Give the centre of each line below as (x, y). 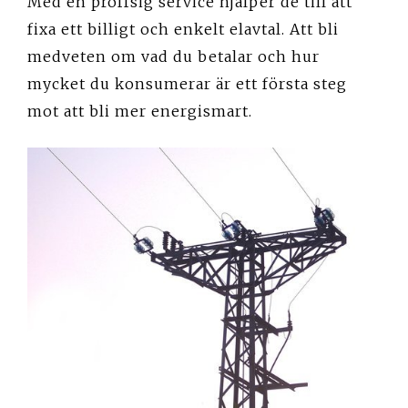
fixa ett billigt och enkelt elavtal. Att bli (183, 29)
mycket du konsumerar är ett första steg (187, 83)
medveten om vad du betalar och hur (173, 56)
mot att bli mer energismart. (140, 111)
